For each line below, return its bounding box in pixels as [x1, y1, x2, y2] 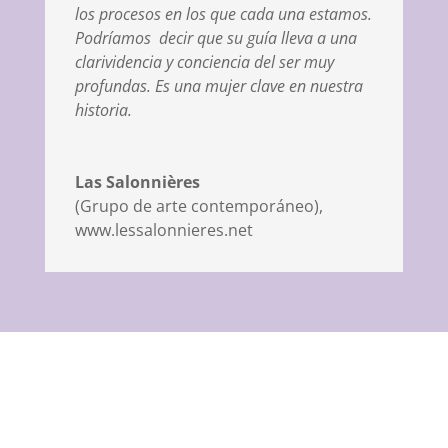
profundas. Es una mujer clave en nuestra [74, 74, 363, 97]
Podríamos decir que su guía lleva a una [74, 26, 357, 49]
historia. [74, 98, 132, 121]
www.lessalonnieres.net [74, 218, 253, 241]
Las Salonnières [74, 170, 200, 193]
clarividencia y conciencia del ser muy [74, 50, 334, 73]
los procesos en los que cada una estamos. [74, 2, 372, 25]
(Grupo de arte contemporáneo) [74, 194, 319, 217]
